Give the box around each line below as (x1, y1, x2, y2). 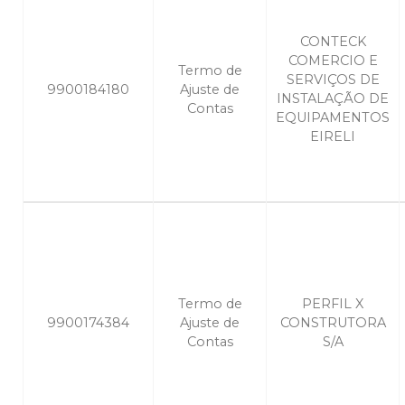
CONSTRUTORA (279, 315, 386, 332)
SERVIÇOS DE (286, 71, 380, 89)
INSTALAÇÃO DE (277, 90, 389, 108)
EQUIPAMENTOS (276, 109, 390, 127)
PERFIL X (302, 296, 363, 313)
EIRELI (310, 128, 355, 146)
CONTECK (299, 33, 366, 51)
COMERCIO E (287, 52, 378, 70)
